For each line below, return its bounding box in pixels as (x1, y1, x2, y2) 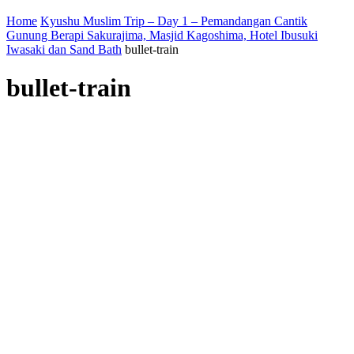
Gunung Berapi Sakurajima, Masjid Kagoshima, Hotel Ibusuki (6, 28, 318, 42)
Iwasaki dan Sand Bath (6, 43, 122, 56)
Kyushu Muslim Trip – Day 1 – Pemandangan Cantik (40, 14, 307, 28)
